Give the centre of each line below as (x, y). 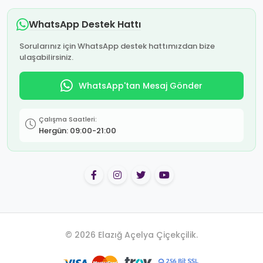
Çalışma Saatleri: (68, 119)
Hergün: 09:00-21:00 (77, 131)
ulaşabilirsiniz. (46, 57)
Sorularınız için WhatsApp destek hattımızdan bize (117, 46)
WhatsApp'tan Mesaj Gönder (141, 85)
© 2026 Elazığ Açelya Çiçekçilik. (131, 235)
